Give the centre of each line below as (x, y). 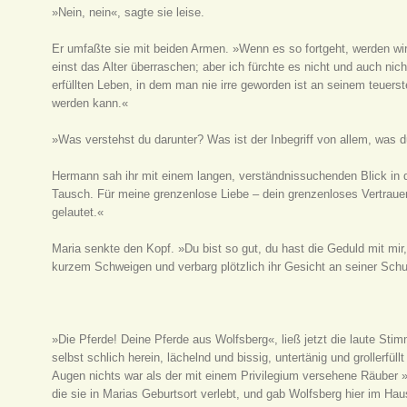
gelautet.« (78, 212)
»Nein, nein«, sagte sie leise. (129, 12)
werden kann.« (90, 103)
